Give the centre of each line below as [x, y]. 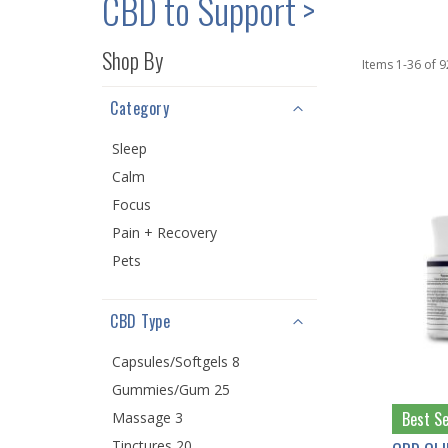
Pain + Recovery [164, 232]
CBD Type [140, 320]
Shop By [132, 59]
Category [139, 107]
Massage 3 [147, 417]
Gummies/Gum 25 [171, 389]
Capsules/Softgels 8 [176, 361]
